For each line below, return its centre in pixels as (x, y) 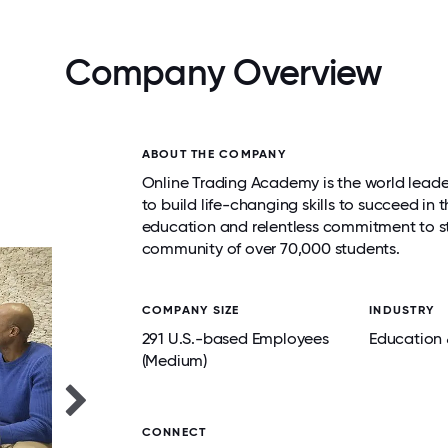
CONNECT (174, 432)
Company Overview (224, 72)
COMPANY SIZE (190, 310)
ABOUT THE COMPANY (213, 154)
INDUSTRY (402, 310)
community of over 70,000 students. (270, 248)
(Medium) (174, 360)
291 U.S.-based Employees (235, 338)
